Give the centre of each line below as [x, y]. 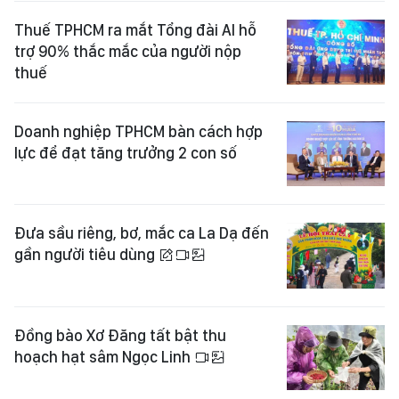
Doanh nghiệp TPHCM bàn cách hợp [138, 132]
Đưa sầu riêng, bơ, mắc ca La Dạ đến [142, 233]
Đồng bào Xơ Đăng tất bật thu [120, 335]
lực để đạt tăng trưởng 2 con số [126, 153]
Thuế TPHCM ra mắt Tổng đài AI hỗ [135, 29]
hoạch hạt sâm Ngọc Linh [104, 356]
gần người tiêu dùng [86, 255]
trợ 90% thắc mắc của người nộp [128, 51]
